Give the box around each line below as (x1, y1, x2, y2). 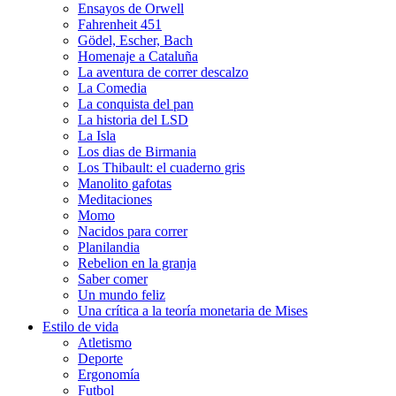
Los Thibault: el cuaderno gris (78, 160, 245, 175)
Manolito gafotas (78, 176, 171, 191)
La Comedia (78, 80, 147, 95)
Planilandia (78, 240, 140, 255)
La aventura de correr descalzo (78, 65, 248, 80)
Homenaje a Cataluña (78, 49, 198, 64)
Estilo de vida (42, 319, 118, 334)
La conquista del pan (78, 96, 194, 111)
